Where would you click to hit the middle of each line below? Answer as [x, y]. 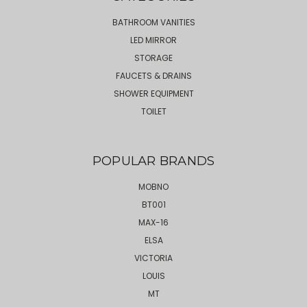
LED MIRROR [153, 40]
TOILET [153, 111]
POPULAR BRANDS [153, 161]
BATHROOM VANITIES [153, 22]
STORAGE [153, 58]
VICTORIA [153, 258]
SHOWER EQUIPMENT [153, 93]
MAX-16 [153, 222]
